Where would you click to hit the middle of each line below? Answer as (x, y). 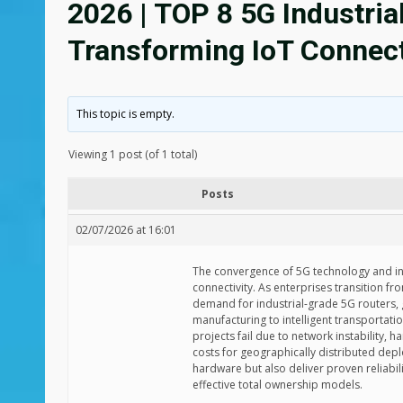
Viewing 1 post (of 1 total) (133, 154)
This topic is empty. (126, 114)
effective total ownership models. (278, 385)
